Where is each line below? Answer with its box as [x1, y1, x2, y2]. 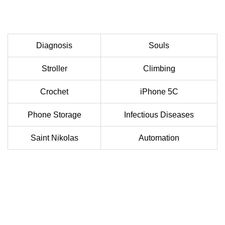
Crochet [40, 87, 68, 96]
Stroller [41, 64, 67, 73]
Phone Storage [27, 110, 81, 120]
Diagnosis [36, 41, 72, 50]
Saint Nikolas [30, 134, 78, 143]
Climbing [143, 64, 175, 73]
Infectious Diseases [124, 110, 194, 120]
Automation [139, 134, 179, 143]
